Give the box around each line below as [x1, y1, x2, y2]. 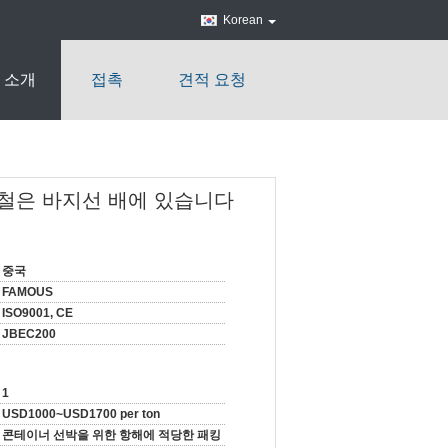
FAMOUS [2, 285, 53, 299]
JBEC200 [2, 327, 56, 341]
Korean [223, 13, 263, 27]
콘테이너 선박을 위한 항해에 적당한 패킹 [2, 428, 221, 442]
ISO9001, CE [2, 306, 73, 320]
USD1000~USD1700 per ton [2, 407, 160, 421]
